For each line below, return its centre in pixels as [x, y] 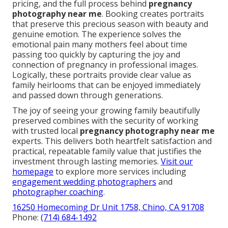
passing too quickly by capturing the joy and [96, 55]
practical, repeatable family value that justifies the [107, 151]
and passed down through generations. [88, 95]
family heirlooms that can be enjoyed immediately [106, 85]
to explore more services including [120, 172]
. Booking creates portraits [153, 14]
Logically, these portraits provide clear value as [102, 75]
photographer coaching [58, 192]
